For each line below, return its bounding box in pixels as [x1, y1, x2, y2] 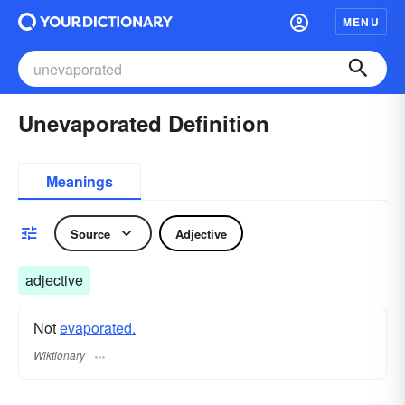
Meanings [46, 171, 113, 192]
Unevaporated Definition [18, 108, 269, 138]
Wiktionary [33, 347, 85, 363]
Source [71, 224, 110, 242]
